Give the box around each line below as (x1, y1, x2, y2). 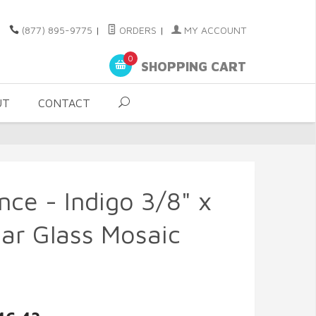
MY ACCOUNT (181, 24, 246, 36)
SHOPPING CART (138, 59, 246, 75)
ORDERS (116, 24, 157, 36)
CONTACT (38, 97, 90, 109)
